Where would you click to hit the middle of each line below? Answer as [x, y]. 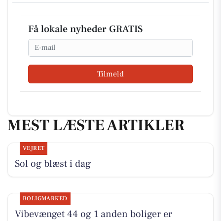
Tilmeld [110, 74]
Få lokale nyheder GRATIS [85, 29]
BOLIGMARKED [45, 198]
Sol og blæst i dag [53, 164]
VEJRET [34, 148]
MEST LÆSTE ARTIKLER [96, 126]
